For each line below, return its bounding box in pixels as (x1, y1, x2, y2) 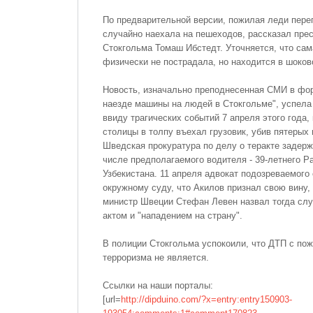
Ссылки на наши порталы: (103, 280, 213, 291)
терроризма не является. (103, 252, 209, 263)
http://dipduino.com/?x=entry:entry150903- (121, 294, 292, 305)
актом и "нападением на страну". (103, 210, 242, 221)
